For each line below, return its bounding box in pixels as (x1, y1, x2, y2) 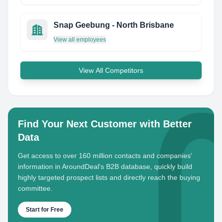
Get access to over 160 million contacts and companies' (18, 152, 192, 160)
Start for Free (26, 206, 63, 213)
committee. (18, 184, 53, 192)
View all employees (54, 36, 106, 43)
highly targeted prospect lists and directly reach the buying (18, 173, 200, 181)
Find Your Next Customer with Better (18, 118, 192, 129)
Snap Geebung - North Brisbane (54, 21, 174, 29)
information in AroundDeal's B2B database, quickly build (18, 163, 192, 170)
